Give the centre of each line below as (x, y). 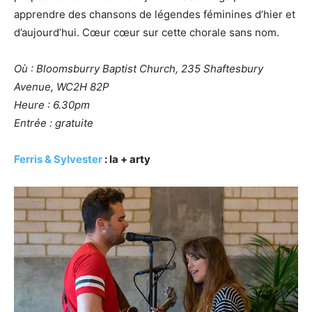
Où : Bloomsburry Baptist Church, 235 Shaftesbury (139, 68)
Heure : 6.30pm (52, 104)
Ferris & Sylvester (58, 159)
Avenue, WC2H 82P (62, 86)
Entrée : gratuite (54, 123)
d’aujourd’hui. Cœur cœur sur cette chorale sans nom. (148, 32)
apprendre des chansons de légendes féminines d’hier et (155, 14)
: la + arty (126, 159)
